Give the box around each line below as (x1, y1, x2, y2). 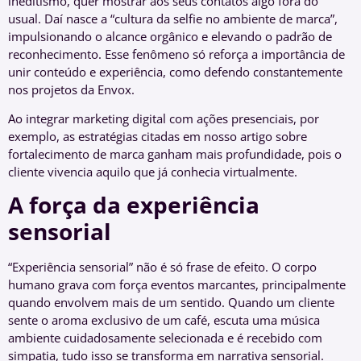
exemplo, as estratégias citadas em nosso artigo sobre (8, 127, 307, 144)
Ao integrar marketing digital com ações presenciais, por (8, 110, 319, 127)
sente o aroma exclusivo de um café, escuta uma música (8, 312, 320, 329)
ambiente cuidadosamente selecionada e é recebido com (8, 330, 322, 346)
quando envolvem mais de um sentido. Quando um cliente (8, 294, 334, 311)
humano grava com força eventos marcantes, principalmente (8, 276, 346, 293)
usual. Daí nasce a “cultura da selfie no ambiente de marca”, (8, 10, 338, 27)
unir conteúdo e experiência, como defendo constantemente (8, 63, 342, 80)
